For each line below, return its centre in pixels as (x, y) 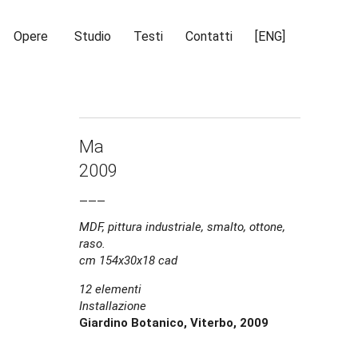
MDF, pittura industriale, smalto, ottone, (182, 227)
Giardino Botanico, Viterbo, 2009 (173, 323)
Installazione (112, 306)
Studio (93, 36)
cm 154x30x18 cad (128, 261)
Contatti (209, 36)
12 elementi (110, 289)
